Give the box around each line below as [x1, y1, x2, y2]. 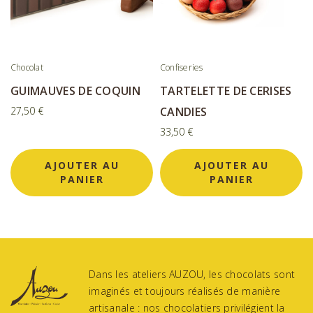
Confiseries [160, 61, 203, 74]
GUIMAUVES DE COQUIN [10, 83, 141, 99]
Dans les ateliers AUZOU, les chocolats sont [89, 268, 296, 282]
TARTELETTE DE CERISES [160, 83, 292, 99]
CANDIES [160, 104, 208, 120]
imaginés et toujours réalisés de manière [89, 284, 281, 298]
